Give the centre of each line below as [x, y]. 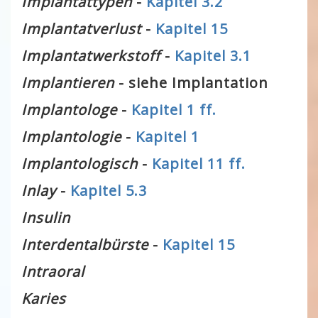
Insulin [46, 218]
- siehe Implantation [191, 83]
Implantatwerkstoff [91, 56]
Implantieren [68, 83]
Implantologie [71, 137]
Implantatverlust [81, 29]
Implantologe [71, 110]
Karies [44, 298]
